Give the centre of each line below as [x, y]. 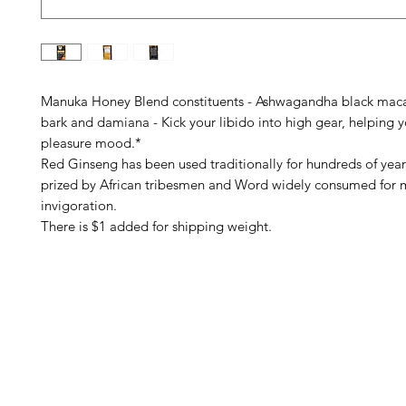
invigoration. [79, 205]
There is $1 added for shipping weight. [156, 226]
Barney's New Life [112, 314]
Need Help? [68, 360]
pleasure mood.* [91, 142]
